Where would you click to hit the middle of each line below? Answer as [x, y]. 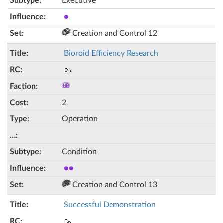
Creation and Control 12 [114, 33]
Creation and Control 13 [114, 185]
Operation [80, 119]
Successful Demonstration [110, 205]
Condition [79, 152]
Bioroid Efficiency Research [111, 53]
